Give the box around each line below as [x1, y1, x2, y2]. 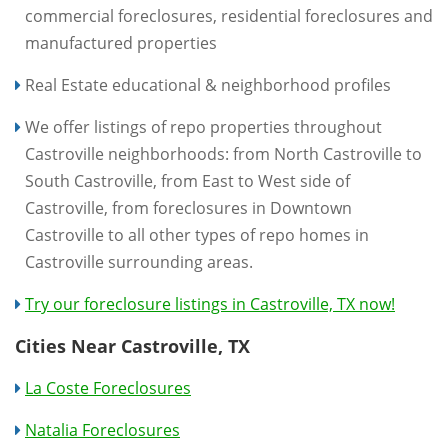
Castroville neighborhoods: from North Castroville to [25, 142, 422, 165]
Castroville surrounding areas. [25, 250, 253, 273]
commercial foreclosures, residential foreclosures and [25, 4, 433, 27]
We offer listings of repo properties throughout [25, 115, 382, 138]
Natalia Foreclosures [25, 418, 180, 441]
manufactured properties [25, 31, 217, 54]
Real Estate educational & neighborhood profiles [25, 73, 391, 96]
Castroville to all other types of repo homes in [25, 223, 369, 246]
